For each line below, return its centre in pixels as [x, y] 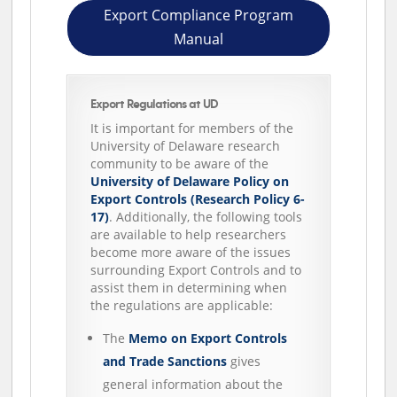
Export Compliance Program [198, 16]
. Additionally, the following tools [206, 217]
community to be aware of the [180, 164]
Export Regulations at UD [155, 105]
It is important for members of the [192, 128]
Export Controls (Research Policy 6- [198, 199]
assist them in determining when [189, 288]
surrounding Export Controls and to [196, 270]
